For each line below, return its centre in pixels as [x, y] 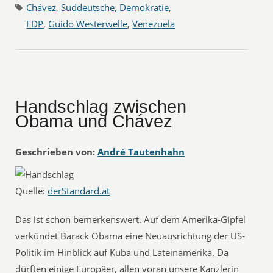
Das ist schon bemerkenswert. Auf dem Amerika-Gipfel [131, 219]
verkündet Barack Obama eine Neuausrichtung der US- [130, 236]
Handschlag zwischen [101, 107]
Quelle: [32, 191]
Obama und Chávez [94, 121]
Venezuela [154, 24]
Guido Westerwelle [88, 24]
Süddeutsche [88, 7]
